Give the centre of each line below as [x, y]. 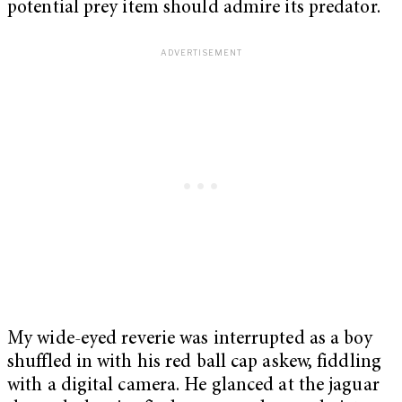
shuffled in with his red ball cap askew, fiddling [194, 363]
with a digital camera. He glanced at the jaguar [193, 386]
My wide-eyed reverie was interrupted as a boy [190, 339]
